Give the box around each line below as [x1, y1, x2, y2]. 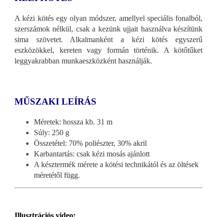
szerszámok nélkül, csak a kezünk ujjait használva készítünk [15, 24, 202, 33]
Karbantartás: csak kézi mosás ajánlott [34, 149, 150, 158]
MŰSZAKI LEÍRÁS [15, 96, 96, 107]
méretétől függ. [34, 170, 80, 179]
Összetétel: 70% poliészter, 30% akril [34, 139, 147, 147]
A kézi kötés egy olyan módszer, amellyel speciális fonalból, [15, 14, 202, 22]
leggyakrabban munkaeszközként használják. [15, 56, 152, 65]
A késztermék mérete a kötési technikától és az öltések [34, 160, 199, 169]
